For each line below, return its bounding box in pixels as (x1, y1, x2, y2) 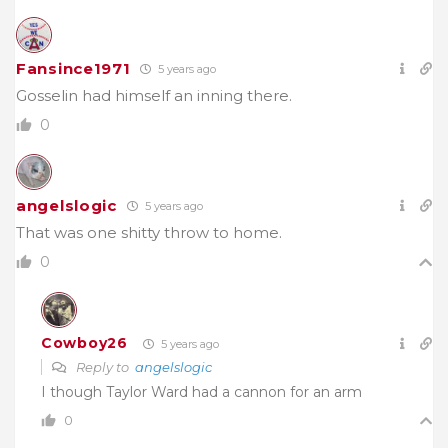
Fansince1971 (16, 58, 131, 78)
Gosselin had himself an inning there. (16, 85, 292, 105)
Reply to (73, 358, 135, 375)
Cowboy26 (41, 334, 128, 353)
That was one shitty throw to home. (16, 222, 282, 242)
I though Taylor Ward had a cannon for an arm (41, 382, 362, 401)
